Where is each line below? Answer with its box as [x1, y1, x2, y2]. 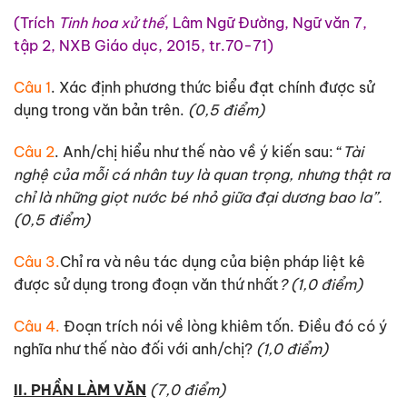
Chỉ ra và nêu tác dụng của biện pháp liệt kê [60, 252, 365, 271]
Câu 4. [14, 316, 60, 335]
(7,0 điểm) [150, 381, 225, 400]
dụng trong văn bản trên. [14, 101, 188, 120]
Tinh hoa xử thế [58, 14, 164, 33]
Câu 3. [14, 252, 60, 271]
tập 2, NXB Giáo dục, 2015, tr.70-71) [14, 36, 273, 55]
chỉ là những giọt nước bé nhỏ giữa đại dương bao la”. [14, 187, 382, 206]
